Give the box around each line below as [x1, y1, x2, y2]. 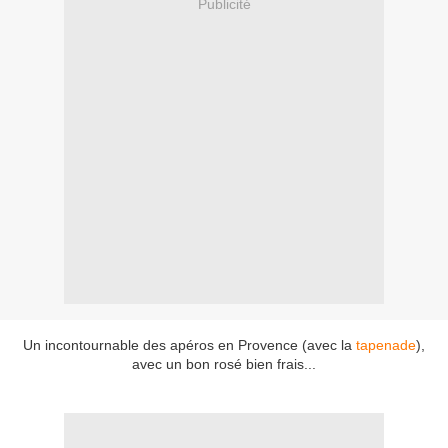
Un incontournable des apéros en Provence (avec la [23, 337, 356, 354]
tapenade [356, 337, 416, 354]
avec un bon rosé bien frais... [132, 356, 316, 373]
